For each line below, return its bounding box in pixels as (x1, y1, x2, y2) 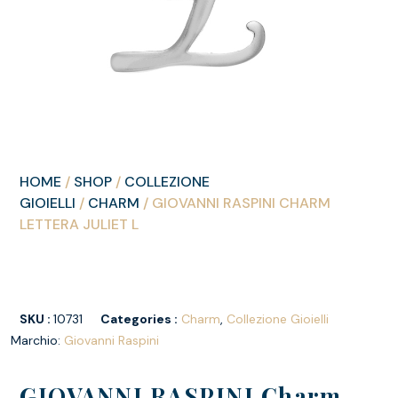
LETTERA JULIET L (20, 215, 139, 235)
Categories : (100, 310, 179, 327)
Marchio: (11, 331, 65, 348)
